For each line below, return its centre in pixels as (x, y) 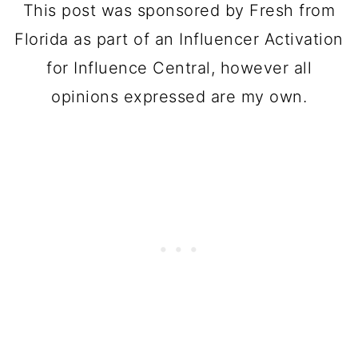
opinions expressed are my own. (179, 97)
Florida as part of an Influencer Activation (179, 39)
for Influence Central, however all (179, 68)
